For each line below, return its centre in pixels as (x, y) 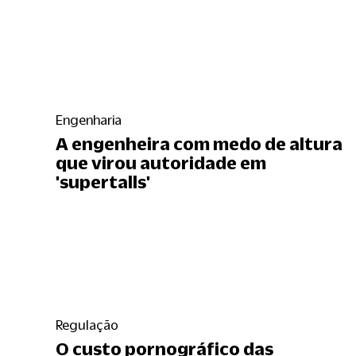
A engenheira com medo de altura (199, 143)
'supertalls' (103, 181)
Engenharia (89, 120)
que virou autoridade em (161, 162)
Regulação (87, 325)
